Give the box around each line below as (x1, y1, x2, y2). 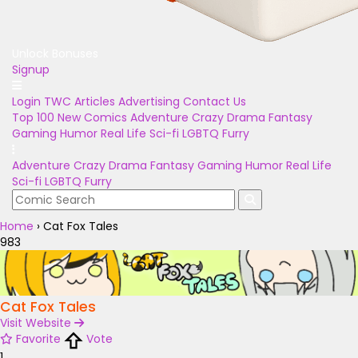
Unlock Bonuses (12, 46, 98, 62)
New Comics (58, 109, 127, 125)
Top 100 (12, 109, 54, 125)
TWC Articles (44, 93, 115, 109)
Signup (12, 62, 50, 78)
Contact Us (183, 93, 246, 109)
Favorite (16, 331, 61, 348)
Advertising (118, 93, 180, 109)
